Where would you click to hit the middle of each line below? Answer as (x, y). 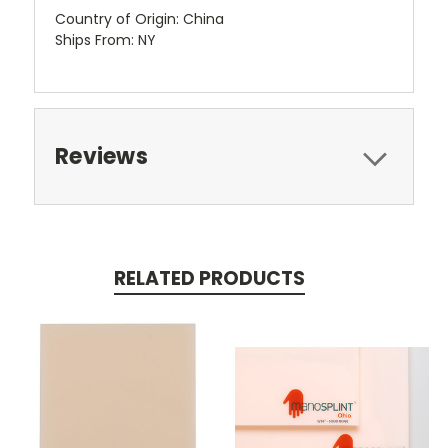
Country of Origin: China (139, 18)
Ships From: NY (105, 39)
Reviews (101, 156)
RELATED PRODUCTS (209, 278)
